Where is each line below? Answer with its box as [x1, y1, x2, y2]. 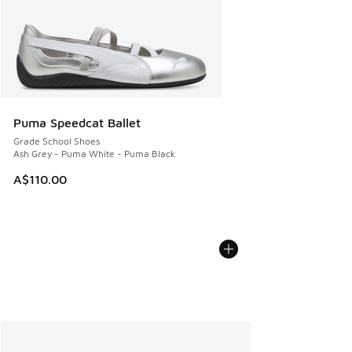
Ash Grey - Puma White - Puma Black [13, 148, 175, 160]
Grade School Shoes [13, 135, 100, 148]
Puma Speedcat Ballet [13, 115, 141, 130]
